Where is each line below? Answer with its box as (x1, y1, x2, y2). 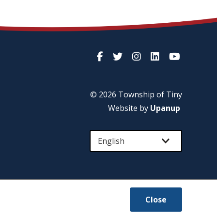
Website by (108, 103, 150, 114)
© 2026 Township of (90, 89, 166, 100)
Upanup (150, 103, 180, 114)
